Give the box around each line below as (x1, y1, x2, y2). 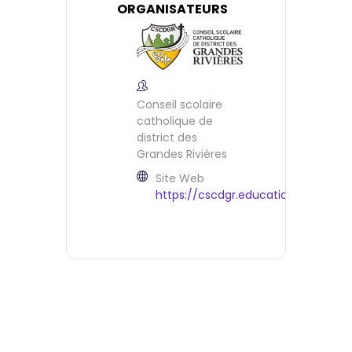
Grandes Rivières (137, 145, 227, 162)
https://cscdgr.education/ (156, 186, 300, 203)
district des (137, 129, 197, 145)
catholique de (137, 112, 213, 129)
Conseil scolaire (137, 96, 222, 112)
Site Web (156, 170, 204, 186)
